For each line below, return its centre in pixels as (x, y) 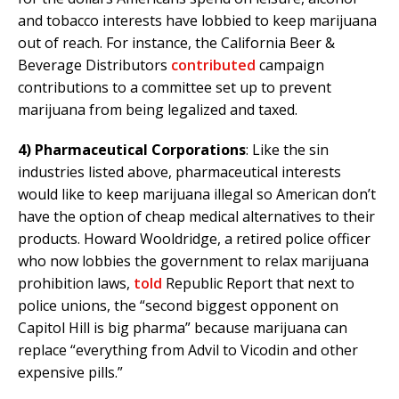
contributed (213, 65)
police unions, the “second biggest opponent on (178, 306)
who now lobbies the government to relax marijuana (193, 261)
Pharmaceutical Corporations (140, 150)
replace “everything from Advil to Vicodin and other (188, 350)
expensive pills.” (70, 373)
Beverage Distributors (94, 65)
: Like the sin (287, 150)
